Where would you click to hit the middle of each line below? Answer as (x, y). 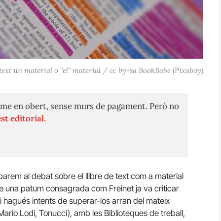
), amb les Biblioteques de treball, (126, 213)
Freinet (121, 188)
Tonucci (53, 213)
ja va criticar (156, 188)
